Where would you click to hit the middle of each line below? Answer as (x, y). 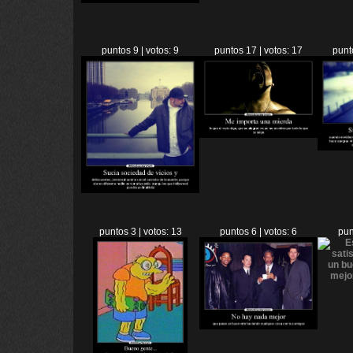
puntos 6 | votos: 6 (258, 232)
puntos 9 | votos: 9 (140, 50)
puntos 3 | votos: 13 (140, 232)
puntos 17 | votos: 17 (258, 50)
